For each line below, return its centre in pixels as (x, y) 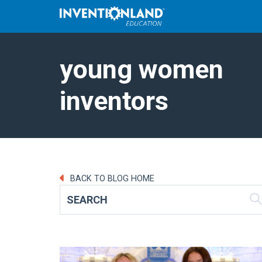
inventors (114, 101)
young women (142, 69)
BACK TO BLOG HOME (111, 178)
